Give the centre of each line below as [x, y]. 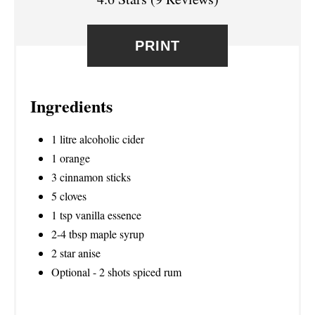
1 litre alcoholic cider [98, 139]
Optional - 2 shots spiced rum [116, 271]
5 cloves [69, 195]
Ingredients [71, 105]
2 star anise [76, 252]
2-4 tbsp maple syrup [98, 233]
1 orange [71, 157]
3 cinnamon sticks [91, 176]
